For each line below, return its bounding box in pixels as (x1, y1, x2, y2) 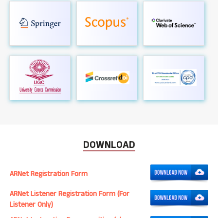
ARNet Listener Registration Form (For (10, 188, 129, 199)
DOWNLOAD (83, 138, 135, 152)
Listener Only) (10, 199, 53, 210)
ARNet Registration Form (10, 168, 88, 179)
